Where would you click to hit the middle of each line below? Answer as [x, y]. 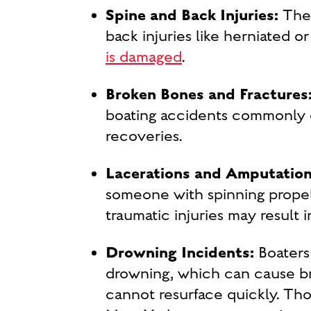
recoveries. [144, 136]
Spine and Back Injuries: [192, 15]
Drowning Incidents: [180, 253]
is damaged [144, 57]
